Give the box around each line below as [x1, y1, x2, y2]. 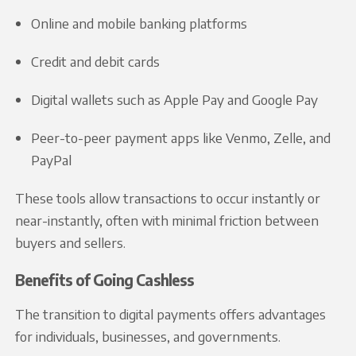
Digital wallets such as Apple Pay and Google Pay [30, 91, 318, 109]
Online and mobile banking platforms [30, 14, 247, 33]
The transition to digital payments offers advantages [14, 304, 326, 323]
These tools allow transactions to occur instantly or [14, 189, 320, 207]
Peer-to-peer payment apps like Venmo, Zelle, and [30, 129, 331, 147]
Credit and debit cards [30, 52, 160, 71]
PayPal [30, 151, 72, 169]
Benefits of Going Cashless [14, 270, 194, 290]
